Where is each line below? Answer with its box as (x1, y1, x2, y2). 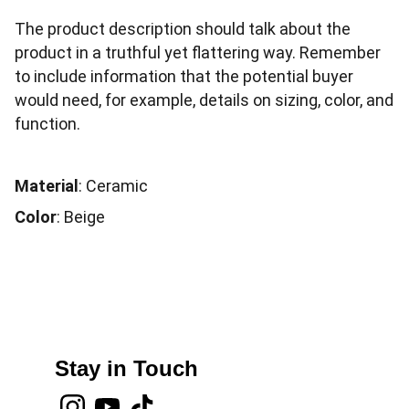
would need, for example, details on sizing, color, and (15, 90, 393, 110)
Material (15, 176, 79, 195)
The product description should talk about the (15, 19, 351, 38)
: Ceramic (79, 176, 148, 195)
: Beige (57, 207, 105, 226)
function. (15, 114, 80, 133)
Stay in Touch (55, 356, 198, 381)
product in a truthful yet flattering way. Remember (15, 43, 381, 62)
